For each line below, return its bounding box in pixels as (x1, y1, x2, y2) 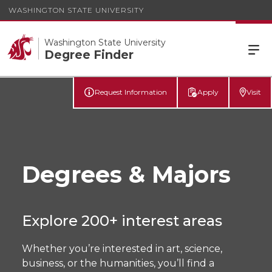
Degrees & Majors (22, 161, 231, 188)
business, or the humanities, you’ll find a (22, 257, 214, 269)
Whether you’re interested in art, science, (22, 243, 222, 254)
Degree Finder (44, 47, 134, 62)
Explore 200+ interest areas (22, 212, 222, 229)
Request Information (95, 87, 168, 97)
